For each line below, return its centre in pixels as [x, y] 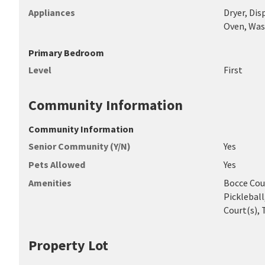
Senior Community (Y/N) [80, 146]
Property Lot [68, 245]
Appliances [52, 12]
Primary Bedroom [66, 53]
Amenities [50, 183]
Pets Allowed [57, 164]
